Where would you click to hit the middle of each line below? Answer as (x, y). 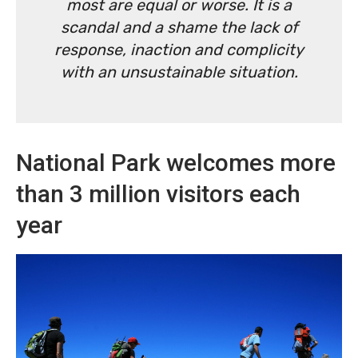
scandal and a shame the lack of (179, 28)
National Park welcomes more (176, 163)
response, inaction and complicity (179, 50)
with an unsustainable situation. (179, 72)
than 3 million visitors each (158, 194)
